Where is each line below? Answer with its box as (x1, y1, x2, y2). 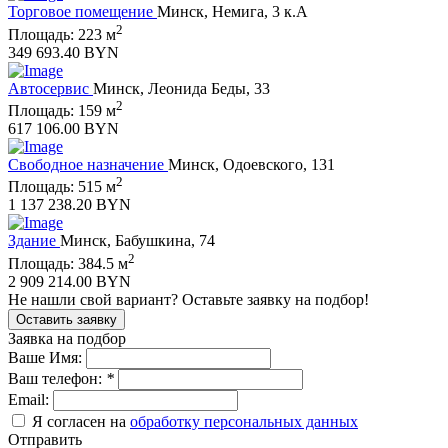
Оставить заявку (16, 311, 117, 327)
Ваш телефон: (8, 369, 106, 387)
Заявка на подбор (8, 329, 126, 347)
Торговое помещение (8, 3, 157, 21)
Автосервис (8, 79, 93, 97)
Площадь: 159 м (8, 101, 116, 119)
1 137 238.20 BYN (8, 196, 131, 214)
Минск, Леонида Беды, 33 (93, 79, 270, 97)
